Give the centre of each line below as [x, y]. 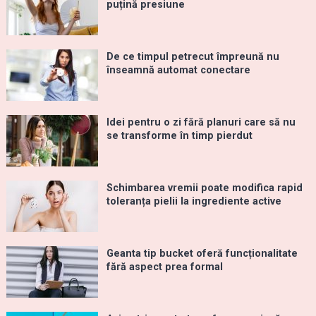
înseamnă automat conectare [178, 71]
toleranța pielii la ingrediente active [194, 202]
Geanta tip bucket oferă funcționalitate [202, 254]
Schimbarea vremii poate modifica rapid [204, 188]
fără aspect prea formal [164, 267]
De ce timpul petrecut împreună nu [193, 57]
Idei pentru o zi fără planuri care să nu [201, 123]
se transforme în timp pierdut [179, 136]
